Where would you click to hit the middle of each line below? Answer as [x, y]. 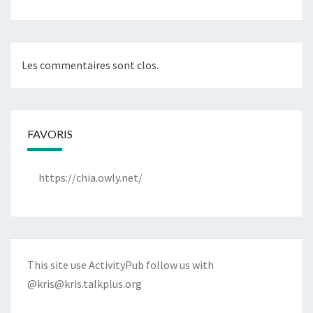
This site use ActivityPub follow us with [121, 264]
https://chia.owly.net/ [90, 177]
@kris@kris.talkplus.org [85, 283]
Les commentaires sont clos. [90, 65]
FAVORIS [50, 133]
